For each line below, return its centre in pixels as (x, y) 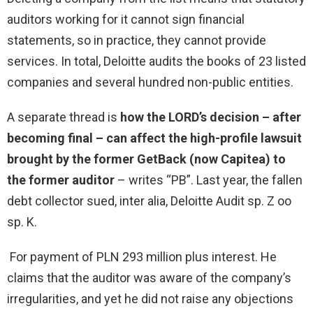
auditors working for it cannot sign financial (126, 19)
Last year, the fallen (249, 180)
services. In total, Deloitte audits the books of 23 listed (156, 61)
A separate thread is (64, 117)
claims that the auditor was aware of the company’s (149, 278)
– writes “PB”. (155, 180)
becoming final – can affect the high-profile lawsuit (154, 138)
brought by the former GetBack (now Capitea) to (146, 159)
